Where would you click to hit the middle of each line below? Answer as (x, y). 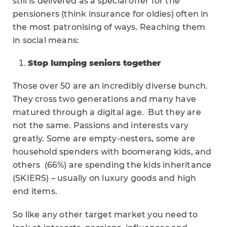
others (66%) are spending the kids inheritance (112, 165)
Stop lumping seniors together (94, 63)
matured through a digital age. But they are (107, 112)
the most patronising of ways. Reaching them (109, 27)
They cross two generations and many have (105, 99)
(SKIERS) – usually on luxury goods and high (105, 178)
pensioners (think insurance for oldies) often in (111, 14)
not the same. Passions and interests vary (101, 125)
